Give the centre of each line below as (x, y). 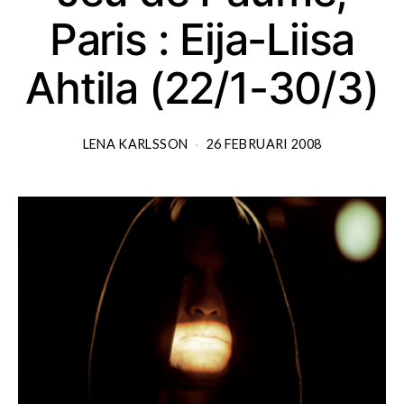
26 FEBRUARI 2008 (264, 143)
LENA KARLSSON (135, 143)
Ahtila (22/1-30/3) (202, 87)
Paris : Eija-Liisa (202, 39)
